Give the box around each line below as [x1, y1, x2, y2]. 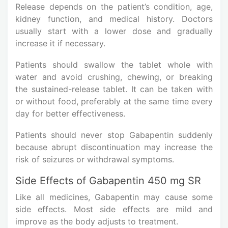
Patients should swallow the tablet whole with [15, 59, 213, 70]
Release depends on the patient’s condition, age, [15, 1, 213, 12]
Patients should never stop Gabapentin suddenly [15, 129, 213, 140]
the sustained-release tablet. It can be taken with [15, 83, 213, 94]
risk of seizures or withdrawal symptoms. [15, 154, 174, 164]
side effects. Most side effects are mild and [15, 204, 213, 214]
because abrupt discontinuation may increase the [15, 141, 213, 152]
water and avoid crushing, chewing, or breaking [15, 71, 213, 82]
